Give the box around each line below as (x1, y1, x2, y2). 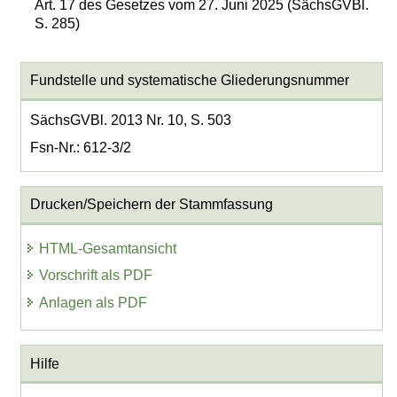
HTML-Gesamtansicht (39, 240, 177, 256)
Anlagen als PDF (39, 295, 148, 311)
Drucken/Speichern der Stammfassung (29, 197, 273, 213)
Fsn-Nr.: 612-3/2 (29, 140, 131, 156)
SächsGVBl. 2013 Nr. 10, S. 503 (29, 113, 231, 128)
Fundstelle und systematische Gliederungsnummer (29, 73, 349, 89)
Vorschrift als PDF (39, 268, 153, 284)
